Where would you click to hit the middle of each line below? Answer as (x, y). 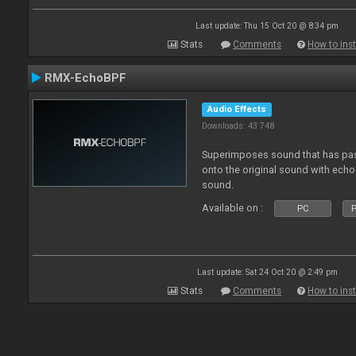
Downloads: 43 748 (238, 126)
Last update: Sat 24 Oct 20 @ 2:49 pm (267, 272)
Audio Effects (237, 109)
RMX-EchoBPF (85, 78)
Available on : (233, 208)
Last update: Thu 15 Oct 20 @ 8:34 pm (267, 26)
